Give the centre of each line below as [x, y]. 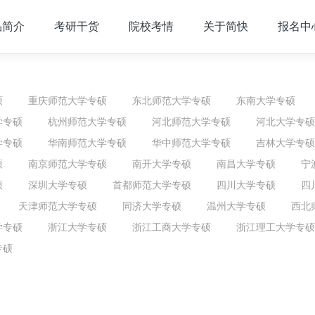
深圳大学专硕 [58, 185]
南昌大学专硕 [246, 163]
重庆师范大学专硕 [67, 100]
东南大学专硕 [266, 100]
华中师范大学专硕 [191, 142]
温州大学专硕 [236, 206]
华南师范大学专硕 [87, 142]
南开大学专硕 [162, 163]
